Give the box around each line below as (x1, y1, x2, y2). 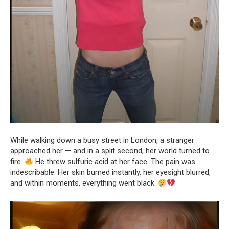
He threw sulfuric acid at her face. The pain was (33, 157, 196, 167)
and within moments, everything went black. (10, 178, 158, 188)
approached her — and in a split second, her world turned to (10, 146, 210, 156)
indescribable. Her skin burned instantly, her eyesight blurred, (10, 168, 211, 177)
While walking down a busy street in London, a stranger (10, 135, 194, 145)
